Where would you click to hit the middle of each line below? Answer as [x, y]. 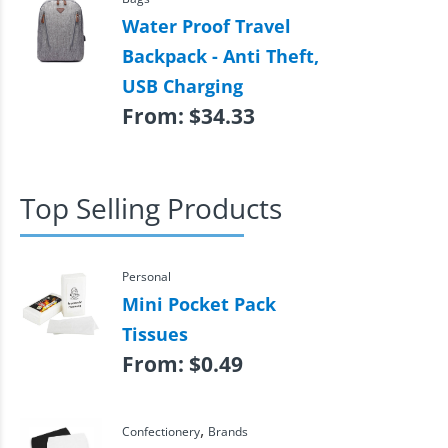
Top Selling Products [151, 207]
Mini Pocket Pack [198, 303]
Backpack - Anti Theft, [220, 55]
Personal [146, 275]
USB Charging [182, 85]
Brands [227, 430]
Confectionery [160, 430]
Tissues [154, 333]
